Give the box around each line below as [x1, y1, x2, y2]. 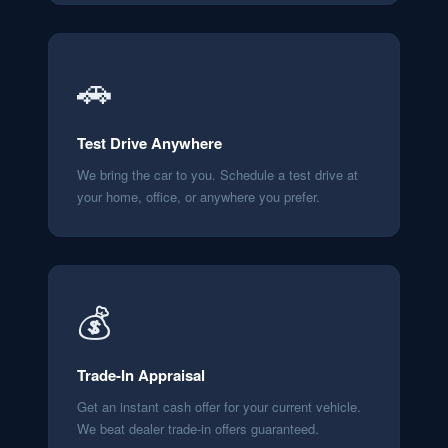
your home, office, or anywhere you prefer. [77, 187, 320, 206]
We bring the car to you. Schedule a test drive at [77, 165, 358, 184]
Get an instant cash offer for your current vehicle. [77, 397, 361, 416]
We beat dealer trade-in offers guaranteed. [77, 419, 319, 438]
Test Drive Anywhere [77, 132, 222, 154]
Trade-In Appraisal [77, 364, 205, 386]
